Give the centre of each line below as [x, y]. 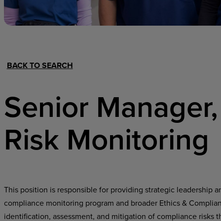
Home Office [165, 30]
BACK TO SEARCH [40, 65]
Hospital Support [75, 30]
